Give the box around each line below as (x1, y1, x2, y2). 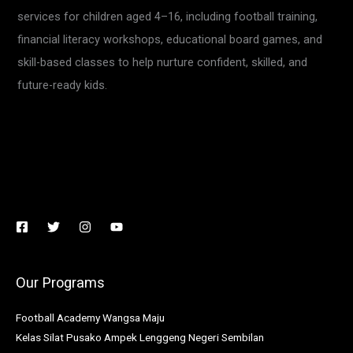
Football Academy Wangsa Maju (16, 310, 165, 324)
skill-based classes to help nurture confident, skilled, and (17, 55, 308, 70)
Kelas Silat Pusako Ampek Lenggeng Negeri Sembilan (16, 330, 264, 344)
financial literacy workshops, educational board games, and (17, 32, 323, 47)
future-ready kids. (17, 78, 108, 93)
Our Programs (16, 274, 105, 292)
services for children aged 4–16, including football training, (17, 9, 318, 24)
